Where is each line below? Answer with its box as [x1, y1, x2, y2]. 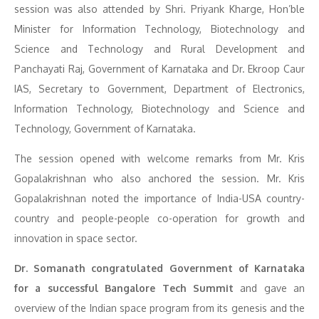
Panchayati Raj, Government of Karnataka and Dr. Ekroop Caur [14, 63, 305, 75]
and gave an [233, 282, 305, 294]
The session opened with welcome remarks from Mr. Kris [14, 152, 305, 164]
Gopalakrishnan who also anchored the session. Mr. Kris [14, 172, 305, 184]
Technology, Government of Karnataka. [14, 122, 196, 135]
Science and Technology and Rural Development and [14, 43, 305, 55]
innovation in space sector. [14, 232, 137, 244]
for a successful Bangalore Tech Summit [14, 282, 234, 294]
